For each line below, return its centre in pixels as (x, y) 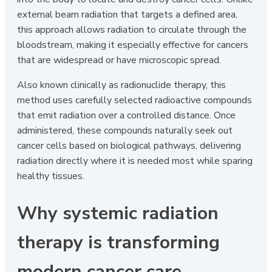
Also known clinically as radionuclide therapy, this (121, 85)
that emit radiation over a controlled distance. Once (126, 116)
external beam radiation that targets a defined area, (127, 15)
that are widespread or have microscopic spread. (119, 60)
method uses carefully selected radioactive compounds (134, 100)
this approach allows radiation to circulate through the (132, 30)
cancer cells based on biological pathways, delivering (129, 146)
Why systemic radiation (118, 214)
